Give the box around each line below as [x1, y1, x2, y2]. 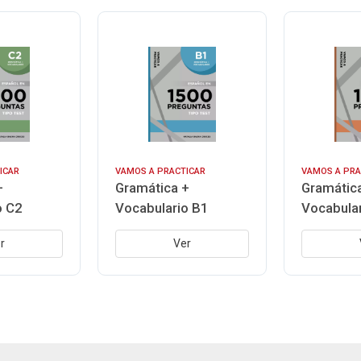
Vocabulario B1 [114, 200, 209, 216]
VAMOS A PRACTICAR [114, 166, 205, 176]
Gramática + [114, 180, 189, 196]
